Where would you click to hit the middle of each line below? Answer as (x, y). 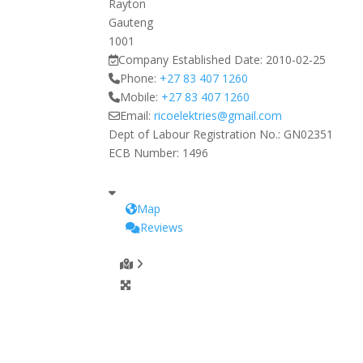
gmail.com (255, 115)
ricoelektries (186, 115)
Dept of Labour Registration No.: (196, 134)
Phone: (140, 78)
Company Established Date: (192, 60)
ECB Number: (146, 153)
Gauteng (131, 22)
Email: (137, 115)
